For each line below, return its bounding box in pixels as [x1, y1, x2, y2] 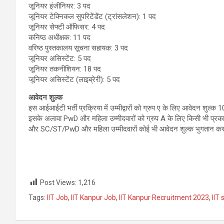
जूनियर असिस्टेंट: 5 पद [28, 53, 91, 63]
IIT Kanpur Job [71, 193, 116, 202]
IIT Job [47, 193, 68, 202]
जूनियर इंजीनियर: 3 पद [28, 1, 90, 10]
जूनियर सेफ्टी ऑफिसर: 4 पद [28, 22, 105, 31]
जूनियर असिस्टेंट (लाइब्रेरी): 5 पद [28, 74, 120, 84]
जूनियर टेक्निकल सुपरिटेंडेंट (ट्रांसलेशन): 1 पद [28, 11, 156, 21]
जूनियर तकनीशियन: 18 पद [28, 64, 101, 73]
